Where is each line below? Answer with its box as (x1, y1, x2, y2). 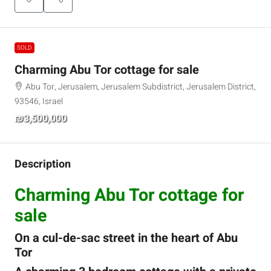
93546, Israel (15, 95, 63, 108)
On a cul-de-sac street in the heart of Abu (15, 229, 238, 247)
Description (15, 156, 71, 172)
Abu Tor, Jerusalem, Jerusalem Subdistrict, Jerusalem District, (25, 80, 256, 93)
